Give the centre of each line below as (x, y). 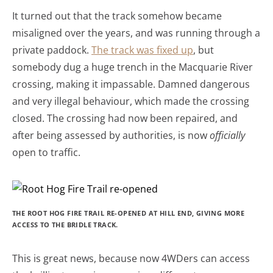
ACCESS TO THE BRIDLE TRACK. (65, 225)
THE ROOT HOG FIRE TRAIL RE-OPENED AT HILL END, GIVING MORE (129, 213)
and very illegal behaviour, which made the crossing (131, 101)
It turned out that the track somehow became (117, 16)
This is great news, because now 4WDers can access (131, 258)
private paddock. (52, 50)
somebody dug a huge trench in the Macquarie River (133, 67)
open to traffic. (46, 152)
